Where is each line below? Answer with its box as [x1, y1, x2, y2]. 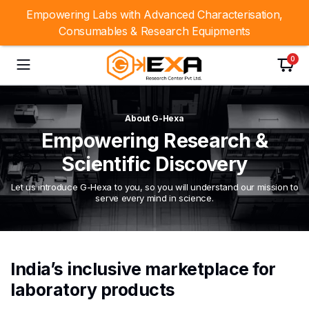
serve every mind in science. [95, 192, 214, 203]
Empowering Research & [41, 128, 268, 152]
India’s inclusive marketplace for [10, 259, 276, 279]
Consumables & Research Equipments [59, 24, 250, 38]
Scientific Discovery [61, 152, 248, 176]
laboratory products [10, 279, 175, 300]
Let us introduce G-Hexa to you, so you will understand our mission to [10, 181, 299, 192]
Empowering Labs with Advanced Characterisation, [26, 8, 283, 21]
